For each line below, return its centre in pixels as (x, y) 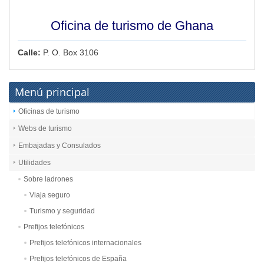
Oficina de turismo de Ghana (132, 26)
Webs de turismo (45, 129)
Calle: (30, 53)
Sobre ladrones (48, 179)
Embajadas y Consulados (60, 146)
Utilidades (34, 163)
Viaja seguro (50, 195)
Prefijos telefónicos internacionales (85, 243)
